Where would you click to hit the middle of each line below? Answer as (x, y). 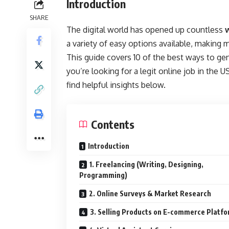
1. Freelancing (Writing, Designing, (146, 164)
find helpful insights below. (116, 85)
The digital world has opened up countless (146, 29)
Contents (113, 124)
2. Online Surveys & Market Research (150, 193)
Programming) (103, 175)
